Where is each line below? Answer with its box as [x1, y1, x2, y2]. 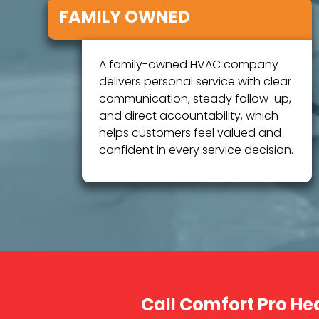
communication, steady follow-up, [99, 90, 292, 109]
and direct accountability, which [99, 107, 279, 126]
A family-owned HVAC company [99, 56, 279, 75]
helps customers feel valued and [99, 124, 282, 143]
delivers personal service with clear [99, 73, 292, 92]
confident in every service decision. [99, 141, 294, 160]
